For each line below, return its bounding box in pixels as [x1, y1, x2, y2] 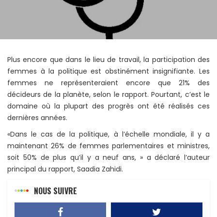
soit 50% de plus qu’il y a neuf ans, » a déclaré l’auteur [7, 152, 210, 162]
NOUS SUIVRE [34, 185, 77, 197]
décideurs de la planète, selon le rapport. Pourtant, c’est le [7, 89, 210, 99]
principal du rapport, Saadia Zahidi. [7, 164, 123, 174]
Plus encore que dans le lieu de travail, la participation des [7, 54, 210, 64]
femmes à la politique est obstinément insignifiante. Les [7, 66, 210, 76]
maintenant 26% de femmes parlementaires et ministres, [7, 140, 210, 151]
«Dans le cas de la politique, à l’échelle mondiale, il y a [7, 129, 210, 139]
